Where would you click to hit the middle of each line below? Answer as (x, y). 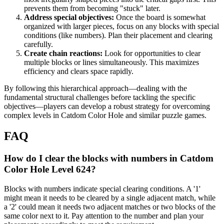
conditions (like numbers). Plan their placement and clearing (118, 35)
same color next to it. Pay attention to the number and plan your (104, 216)
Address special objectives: (69, 17)
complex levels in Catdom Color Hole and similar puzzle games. (105, 115)
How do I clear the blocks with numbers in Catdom (109, 158)
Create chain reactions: (63, 53)
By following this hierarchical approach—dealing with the (95, 88)
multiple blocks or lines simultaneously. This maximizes (111, 62)
